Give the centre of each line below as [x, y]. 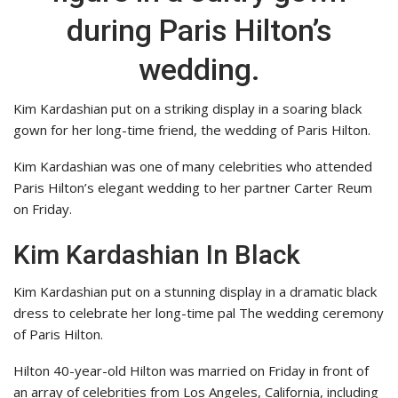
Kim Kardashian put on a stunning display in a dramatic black [195, 292]
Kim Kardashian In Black [157, 255]
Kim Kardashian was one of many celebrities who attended [193, 167]
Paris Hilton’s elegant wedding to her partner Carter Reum [193, 188]
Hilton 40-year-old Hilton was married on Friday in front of [191, 371]
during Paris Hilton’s [199, 31]
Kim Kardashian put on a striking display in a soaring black [187, 109]
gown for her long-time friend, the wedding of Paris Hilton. [192, 130]
